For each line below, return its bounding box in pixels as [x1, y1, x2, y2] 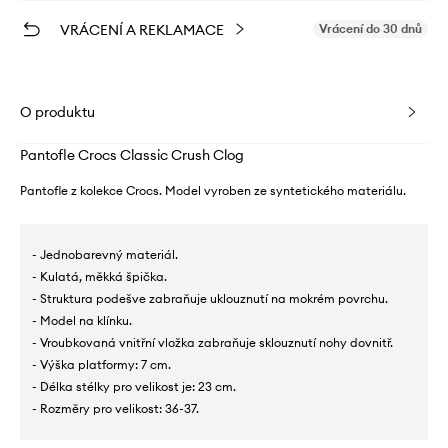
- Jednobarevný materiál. [32, 246, 178, 262]
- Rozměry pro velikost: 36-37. [32, 400, 199, 416]
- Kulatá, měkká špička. [32, 268, 167, 284]
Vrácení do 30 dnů [319, 20, 422, 36]
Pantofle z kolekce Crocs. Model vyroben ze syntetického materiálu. [20, 182, 406, 198]
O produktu [20, 102, 95, 121]
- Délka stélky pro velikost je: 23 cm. [32, 378, 236, 394]
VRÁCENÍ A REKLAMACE [60, 20, 224, 39]
